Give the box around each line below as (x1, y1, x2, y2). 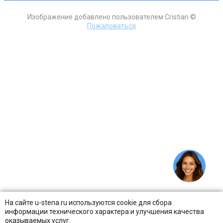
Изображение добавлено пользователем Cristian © (27, 13, 196, 21)
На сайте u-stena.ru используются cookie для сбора (5, 199, 172, 207)
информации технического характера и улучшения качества (5, 208, 204, 216)
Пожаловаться (87, 22, 136, 30)
